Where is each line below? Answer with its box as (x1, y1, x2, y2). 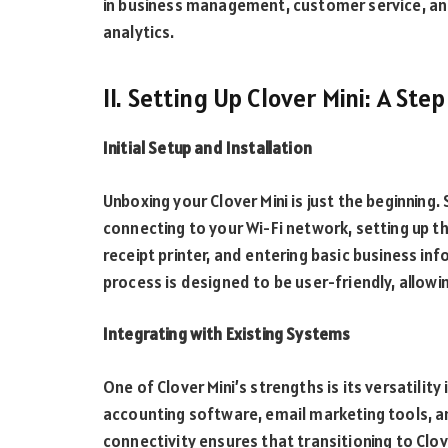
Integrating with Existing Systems (103, 323, 351, 346)
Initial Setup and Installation (103, 137, 312, 160)
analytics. (103, 20, 175, 43)
